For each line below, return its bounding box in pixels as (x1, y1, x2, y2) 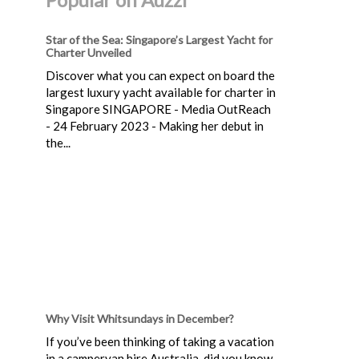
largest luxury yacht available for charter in (46, 84, 276, 99)
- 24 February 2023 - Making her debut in (46, 118, 264, 133)
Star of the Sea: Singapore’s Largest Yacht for (46, 32, 272, 46)
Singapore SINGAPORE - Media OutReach (46, 101, 271, 116)
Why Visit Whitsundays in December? (46, 311, 234, 325)
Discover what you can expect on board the (46, 67, 275, 83)
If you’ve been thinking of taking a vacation (46, 333, 274, 349)
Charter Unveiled (46, 45, 131, 59)
